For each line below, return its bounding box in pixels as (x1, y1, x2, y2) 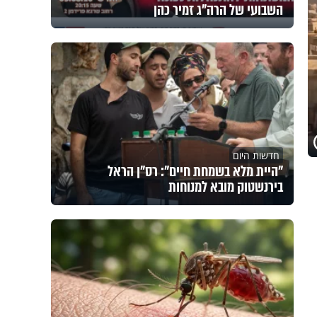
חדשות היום (232, 149, 279, 163)
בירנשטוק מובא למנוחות (168, 176, 283, 198)
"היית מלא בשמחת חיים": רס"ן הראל (107, 161, 283, 183)
